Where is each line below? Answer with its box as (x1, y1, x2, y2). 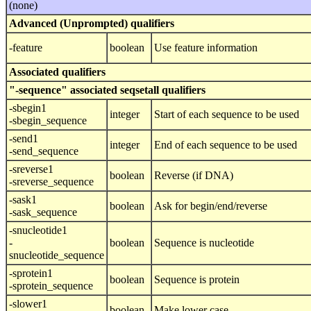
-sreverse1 (9, 163, 53, 176)
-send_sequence (9, 145, 78, 158)
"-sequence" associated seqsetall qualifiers (9, 84, 205, 96)
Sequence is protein (154, 274, 239, 286)
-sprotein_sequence (9, 280, 93, 292)
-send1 (9, 133, 38, 145)
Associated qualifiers (9, 66, 106, 78)
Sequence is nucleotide (154, 237, 254, 249)
